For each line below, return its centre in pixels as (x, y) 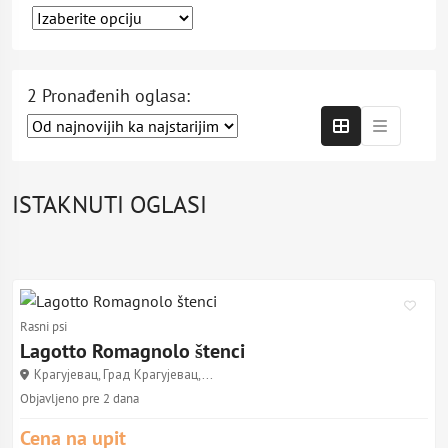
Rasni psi (43, 326)
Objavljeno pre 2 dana (79, 398)
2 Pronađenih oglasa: (108, 95)
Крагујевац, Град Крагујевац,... (123, 374)
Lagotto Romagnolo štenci (132, 351)
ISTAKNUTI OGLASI (109, 204)
